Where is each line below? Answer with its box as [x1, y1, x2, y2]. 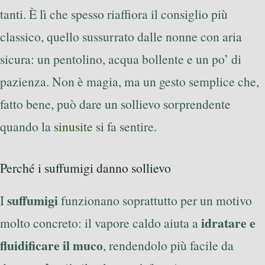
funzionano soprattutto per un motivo [58, 191, 252, 209]
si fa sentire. [93, 118, 157, 135]
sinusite [54, 118, 93, 135]
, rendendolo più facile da [103, 236, 234, 254]
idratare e [201, 213, 256, 232]
